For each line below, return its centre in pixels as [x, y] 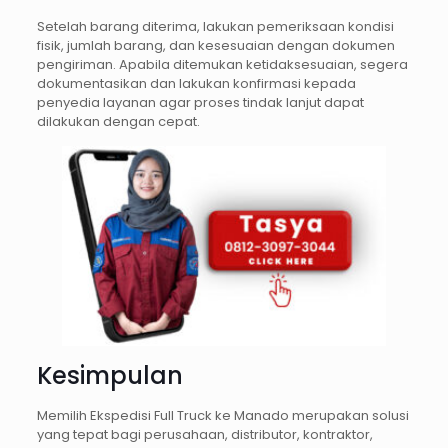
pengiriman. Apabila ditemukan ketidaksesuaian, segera [222, 64]
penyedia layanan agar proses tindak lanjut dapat [200, 102]
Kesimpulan [109, 375]
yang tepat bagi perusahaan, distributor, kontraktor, [204, 434]
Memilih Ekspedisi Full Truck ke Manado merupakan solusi [222, 415]
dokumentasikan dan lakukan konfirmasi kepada [196, 83]
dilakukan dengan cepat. [118, 121]
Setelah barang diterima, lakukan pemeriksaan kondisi [215, 26]
